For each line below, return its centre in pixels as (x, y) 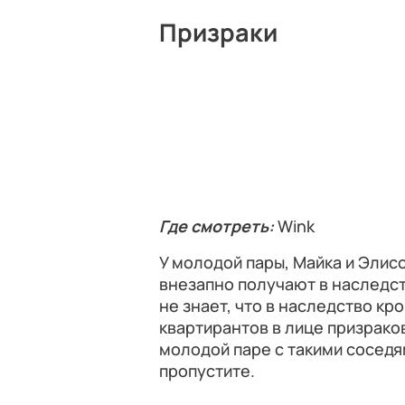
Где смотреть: (218, 226)
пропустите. (207, 371)
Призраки (218, 32)
